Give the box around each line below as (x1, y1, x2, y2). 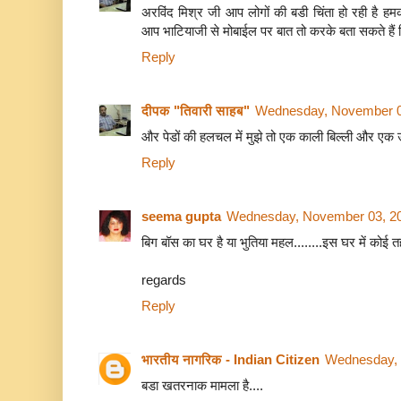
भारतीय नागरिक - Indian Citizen (141, 352, 320, 368)
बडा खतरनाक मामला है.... (141, 378, 263, 394)
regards (141, 272, 186, 288)
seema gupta (141, 209, 221, 225)
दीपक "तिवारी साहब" (141, 103, 250, 119)
